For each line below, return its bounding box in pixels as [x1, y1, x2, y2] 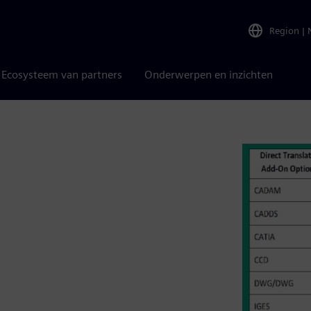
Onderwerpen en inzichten [144, 68, 273, 81]
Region [269, 24, 299, 36]
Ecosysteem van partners [1, 68, 122, 81]
